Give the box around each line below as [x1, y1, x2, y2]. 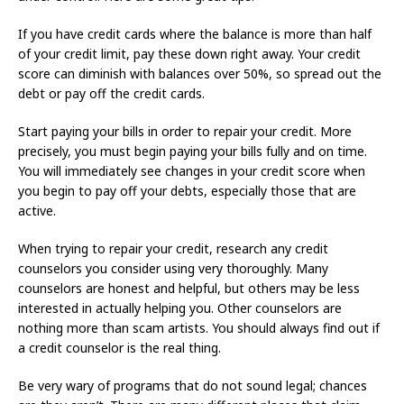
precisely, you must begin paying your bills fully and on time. [18, 142, 367, 161]
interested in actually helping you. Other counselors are [18, 299, 342, 317]
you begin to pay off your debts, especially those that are [18, 182, 356, 200]
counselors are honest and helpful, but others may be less [18, 280, 360, 298]
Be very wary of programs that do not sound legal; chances [18, 377, 367, 395]
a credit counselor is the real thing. [18, 339, 221, 357]
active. [18, 202, 56, 220]
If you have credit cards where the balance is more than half [18, 25, 372, 43]
